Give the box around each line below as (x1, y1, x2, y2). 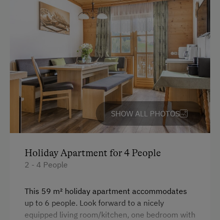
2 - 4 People (25, 160, 68, 170)
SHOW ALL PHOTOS (111, 109, 180, 119)
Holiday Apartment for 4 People (25, 147, 161, 159)
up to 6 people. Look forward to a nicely (25, 198, 164, 208)
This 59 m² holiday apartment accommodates (25, 186, 187, 196)
